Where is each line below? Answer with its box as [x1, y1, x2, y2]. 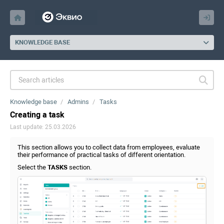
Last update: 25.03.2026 [10, 123, 76, 130]
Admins [67, 98, 89, 105]
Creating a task [10, 110, 64, 119]
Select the [17, 163, 46, 171]
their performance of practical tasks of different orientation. [17, 151, 185, 158]
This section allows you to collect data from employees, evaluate [17, 143, 200, 151]
